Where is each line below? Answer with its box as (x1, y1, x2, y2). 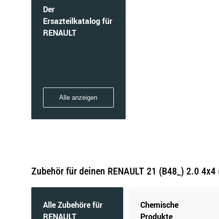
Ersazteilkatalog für (43, 16, 112, 26)
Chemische (140, 199, 178, 210)
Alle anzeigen (59, 94, 98, 101)
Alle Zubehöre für (43, 199, 103, 210)
